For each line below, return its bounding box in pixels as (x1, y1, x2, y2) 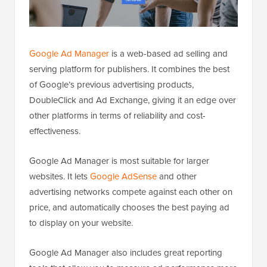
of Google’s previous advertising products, (29, 77, 194, 91)
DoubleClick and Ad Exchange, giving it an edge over (29, 93, 236, 106)
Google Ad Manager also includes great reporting (29, 246, 222, 259)
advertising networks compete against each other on (29, 185, 232, 198)
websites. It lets (29, 169, 90, 182)
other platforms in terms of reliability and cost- (29, 108, 206, 122)
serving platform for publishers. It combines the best (29, 62, 229, 75)
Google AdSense (90, 169, 157, 182)
